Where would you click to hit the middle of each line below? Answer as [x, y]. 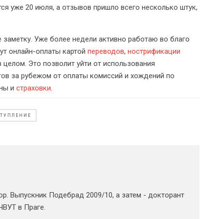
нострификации [154, 51]
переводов [106, 51]
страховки [33, 88]
